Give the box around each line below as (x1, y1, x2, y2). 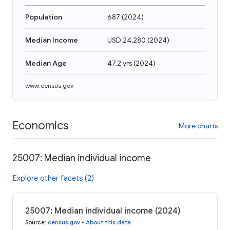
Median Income (25, 35, 78, 45)
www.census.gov (25, 82, 73, 89)
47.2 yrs (107, 59, 132, 68)
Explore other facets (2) (13, 173, 94, 183)
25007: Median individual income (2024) (25, 205, 181, 216)
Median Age (25, 59, 67, 68)
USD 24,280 (107, 35, 146, 45)
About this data (86, 218, 131, 226)
